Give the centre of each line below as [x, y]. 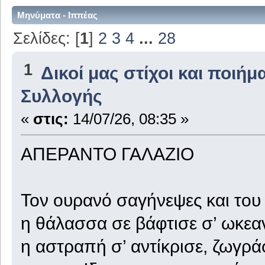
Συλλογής [61, 96]
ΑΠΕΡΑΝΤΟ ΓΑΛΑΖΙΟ [107, 154]
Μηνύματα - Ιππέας [57, 15]
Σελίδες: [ [47, 38]
